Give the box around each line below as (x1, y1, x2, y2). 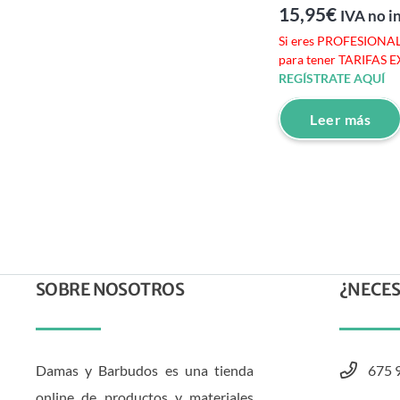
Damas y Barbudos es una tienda (36, 361, 254, 379)
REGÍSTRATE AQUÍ (279, 71, 385, 87)
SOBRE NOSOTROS (36, 278, 184, 300)
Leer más (310, 110, 371, 128)
